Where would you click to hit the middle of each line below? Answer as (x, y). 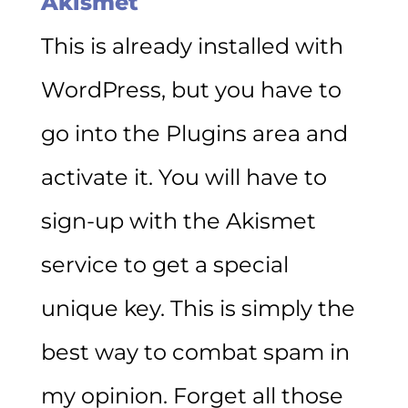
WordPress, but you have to (191, 89)
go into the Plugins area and (194, 133)
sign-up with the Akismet (178, 220)
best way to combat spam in (195, 352)
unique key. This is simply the (198, 308)
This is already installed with (192, 46)
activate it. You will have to (184, 177)
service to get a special (164, 264)
